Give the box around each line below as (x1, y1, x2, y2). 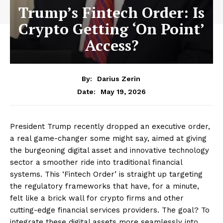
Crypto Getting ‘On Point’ (18, 19, 205, 39)
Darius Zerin (97, 74, 140, 83)
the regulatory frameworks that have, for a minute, (10, 181, 199, 191)
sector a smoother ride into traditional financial (10, 157, 182, 167)
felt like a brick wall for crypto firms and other (10, 193, 184, 203)
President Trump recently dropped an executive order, (10, 121, 210, 131)
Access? (85, 35, 138, 55)
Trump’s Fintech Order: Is (18, 2, 205, 22)
